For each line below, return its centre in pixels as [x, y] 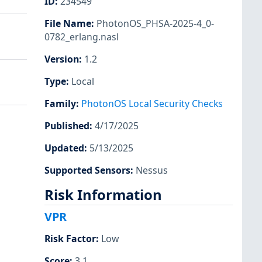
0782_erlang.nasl [82, 37]
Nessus [152, 170]
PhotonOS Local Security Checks [152, 104]
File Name [68, 23]
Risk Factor [70, 239]
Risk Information [103, 194]
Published [67, 126]
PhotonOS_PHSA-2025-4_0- [155, 23]
